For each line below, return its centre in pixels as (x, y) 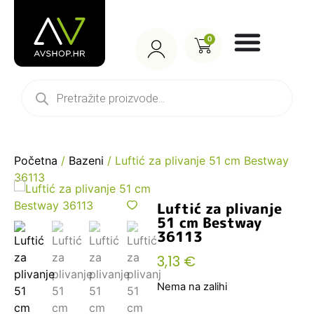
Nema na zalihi (192, 287)
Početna (36, 161)
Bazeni (86, 161)
